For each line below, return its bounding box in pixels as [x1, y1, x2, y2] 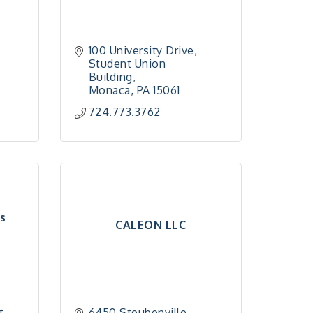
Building [88, 70, 133, 84]
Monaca [88, 83, 131, 97]
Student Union [88, 57, 166, 71]
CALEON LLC [115, 217, 187, 232]
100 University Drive [88, 43, 194, 57]
